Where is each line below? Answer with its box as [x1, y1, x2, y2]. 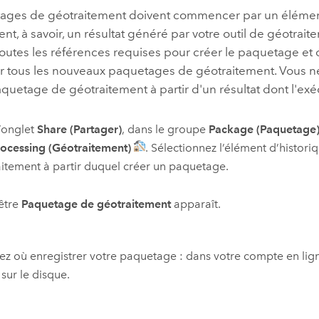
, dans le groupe [122, 122, 209, 137]
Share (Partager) [37, 122, 122, 137]
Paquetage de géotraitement [21, 197, 172, 211]
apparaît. [171, 197, 221, 211]
